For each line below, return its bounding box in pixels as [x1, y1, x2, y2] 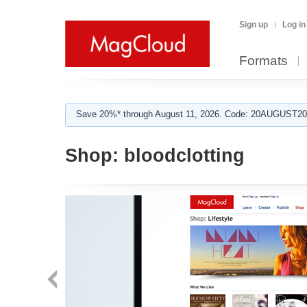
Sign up [239, 20, 268, 29]
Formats [239, 53, 288, 68]
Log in [282, 20, 306, 29]
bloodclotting [119, 145, 245, 166]
